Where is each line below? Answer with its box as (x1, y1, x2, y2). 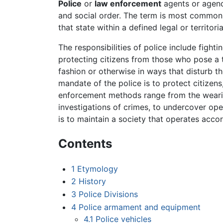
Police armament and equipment (78, 202, 201, 212)
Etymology (77, 163, 118, 174)
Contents (58, 136, 112, 151)
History (78, 176, 106, 187)
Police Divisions (78, 189, 138, 200)
